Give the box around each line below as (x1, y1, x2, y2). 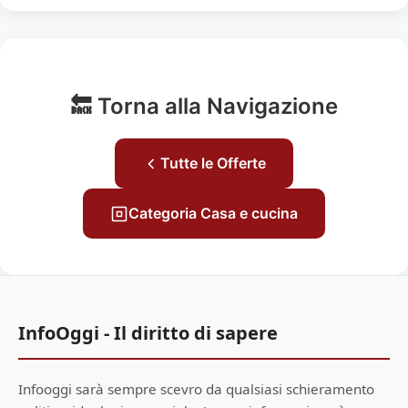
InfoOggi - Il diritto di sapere (18, 321, 278, 345)
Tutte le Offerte (160, 154, 266, 172)
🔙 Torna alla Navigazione (70, 93, 338, 119)
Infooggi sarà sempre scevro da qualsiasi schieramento (18, 380, 374, 398)
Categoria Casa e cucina (128, 204, 298, 222)
